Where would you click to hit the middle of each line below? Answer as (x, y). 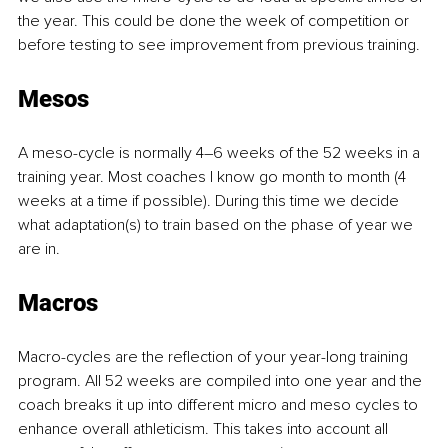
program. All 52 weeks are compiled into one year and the (222, 381)
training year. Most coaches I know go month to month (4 (214, 177)
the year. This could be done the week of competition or (215, 21)
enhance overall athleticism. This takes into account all (205, 429)
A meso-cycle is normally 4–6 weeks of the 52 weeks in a (221, 153)
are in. (39, 249)
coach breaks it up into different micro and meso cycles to (220, 405)
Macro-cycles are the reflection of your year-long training (215, 357)
